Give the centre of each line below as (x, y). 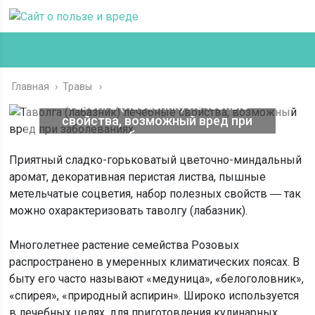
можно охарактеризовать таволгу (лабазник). (129, 211)
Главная (31, 86)
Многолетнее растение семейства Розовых (124, 245)
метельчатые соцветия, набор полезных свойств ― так (155, 194)
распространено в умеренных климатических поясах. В (155, 262)
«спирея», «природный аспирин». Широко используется (154, 296)
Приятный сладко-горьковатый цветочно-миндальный (156, 160)
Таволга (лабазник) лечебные (157, 105)
